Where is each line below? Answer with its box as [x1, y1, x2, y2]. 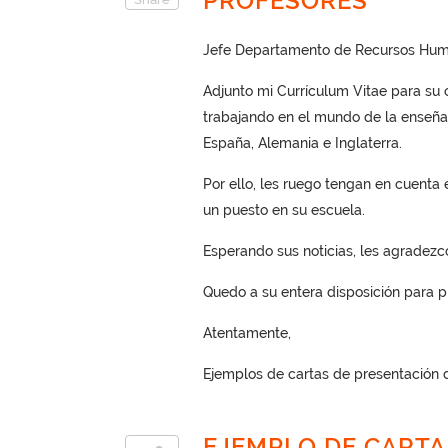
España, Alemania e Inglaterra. [202, 135, 402, 151]
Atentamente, [202, 325, 291, 341]
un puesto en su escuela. [202, 202, 365, 218]
